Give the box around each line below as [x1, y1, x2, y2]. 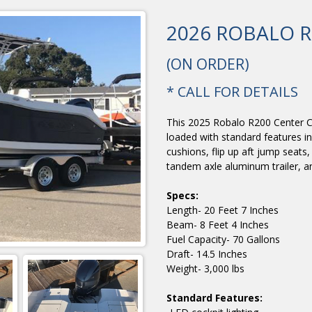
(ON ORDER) [166, 54, 249, 75]
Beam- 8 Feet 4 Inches [166, 218, 269, 232]
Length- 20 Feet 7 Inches [166, 203, 279, 217]
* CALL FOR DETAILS [166, 82, 298, 102]
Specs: [166, 189, 198, 203]
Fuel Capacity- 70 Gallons [166, 233, 280, 247]
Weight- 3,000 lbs [166, 262, 244, 276]
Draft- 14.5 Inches [166, 247, 247, 261]
